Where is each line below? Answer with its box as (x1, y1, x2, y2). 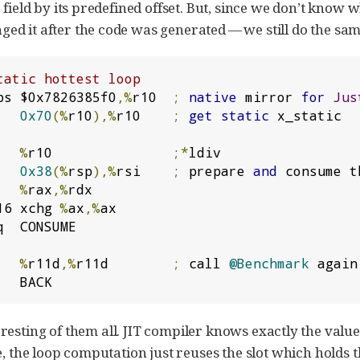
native (189, 88, 237, 105)
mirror (237, 88, 301, 105)
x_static (269, 106, 342, 124)
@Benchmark (229, 254, 309, 272)
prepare (181, 162, 253, 179)
